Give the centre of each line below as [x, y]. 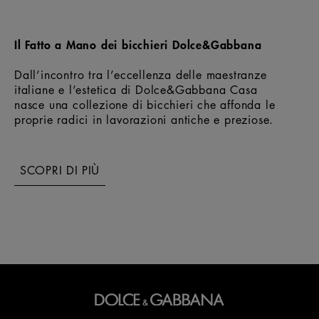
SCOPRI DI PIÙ [60, 170]
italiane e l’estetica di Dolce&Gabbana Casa [136, 89]
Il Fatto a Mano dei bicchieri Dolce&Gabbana [138, 44]
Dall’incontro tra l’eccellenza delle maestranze [141, 74]
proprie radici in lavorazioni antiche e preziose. [144, 119]
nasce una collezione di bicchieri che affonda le [145, 104]
